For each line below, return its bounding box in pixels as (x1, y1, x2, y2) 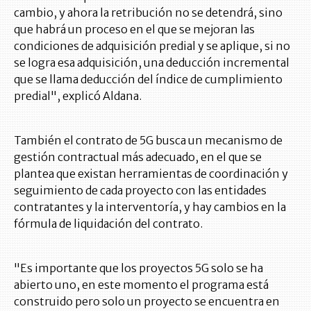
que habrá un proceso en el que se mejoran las (14, 22, 255, 37)
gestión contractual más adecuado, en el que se (14, 150, 262, 165)
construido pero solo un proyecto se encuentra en (14, 294, 280, 309)
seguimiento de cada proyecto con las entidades (14, 183, 267, 198)
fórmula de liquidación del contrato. (14, 217, 203, 231)
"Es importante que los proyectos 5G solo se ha (14, 261, 263, 276)
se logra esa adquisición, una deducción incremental (14, 56, 289, 70)
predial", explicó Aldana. (14, 89, 142, 103)
